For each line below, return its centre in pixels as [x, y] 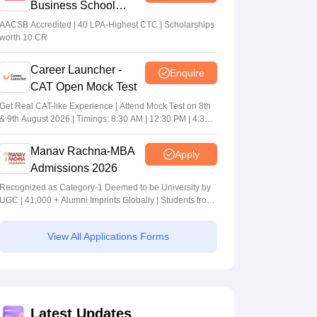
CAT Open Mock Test [83, 87]
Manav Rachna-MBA [83, 151]
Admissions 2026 [74, 168]
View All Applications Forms [108, 237]
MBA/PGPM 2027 [75, 23]
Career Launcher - [76, 70]
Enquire [187, 73]
